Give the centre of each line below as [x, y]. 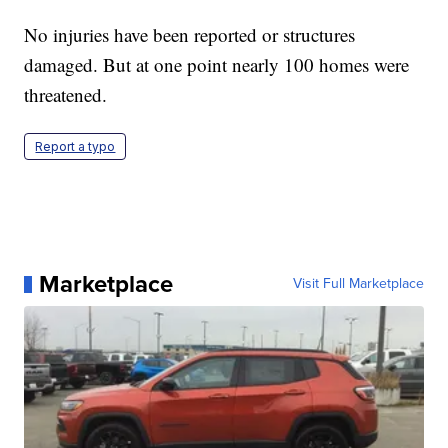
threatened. [66, 95]
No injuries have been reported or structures [190, 35]
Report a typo [75, 147]
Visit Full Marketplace [358, 284]
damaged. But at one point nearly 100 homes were [217, 65]
